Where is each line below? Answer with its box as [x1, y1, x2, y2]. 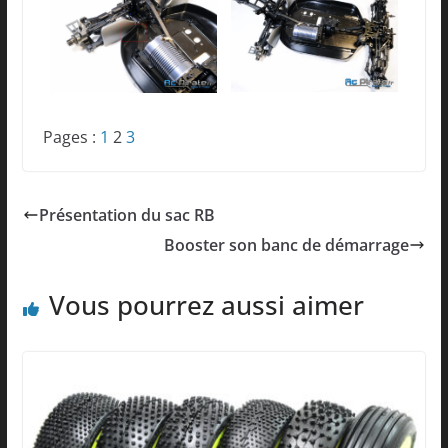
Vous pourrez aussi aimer [48, 286, 364, 323]
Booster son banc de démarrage [164, 233, 410, 256]
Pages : [42, 125, 100, 148]
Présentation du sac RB [38, 203, 215, 226]
